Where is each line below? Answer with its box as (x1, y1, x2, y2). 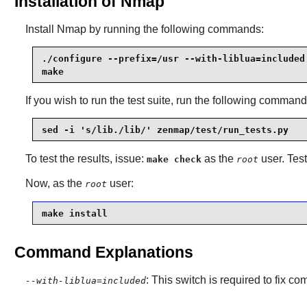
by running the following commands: (86, 23, 264, 36)
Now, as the (25, 177, 85, 190)
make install (41, 208, 108, 219)
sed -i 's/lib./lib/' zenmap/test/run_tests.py (41, 124, 288, 135)
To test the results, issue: (25, 153, 147, 165)
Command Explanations (14, 243, 193, 262)
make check (146, 154, 201, 165)
